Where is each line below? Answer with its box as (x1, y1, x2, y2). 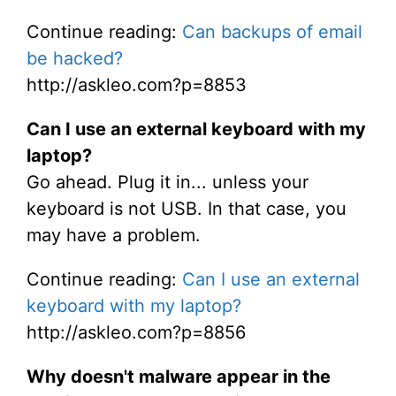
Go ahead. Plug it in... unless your (27, 171, 308, 193)
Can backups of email (182, 21, 362, 42)
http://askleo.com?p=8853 (27, 74, 247, 95)
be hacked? (27, 48, 123, 69)
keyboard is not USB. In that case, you (27, 198, 346, 219)
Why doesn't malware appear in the (27, 366, 331, 387)
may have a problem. (27, 225, 201, 246)
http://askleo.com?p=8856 (27, 322, 246, 343)
